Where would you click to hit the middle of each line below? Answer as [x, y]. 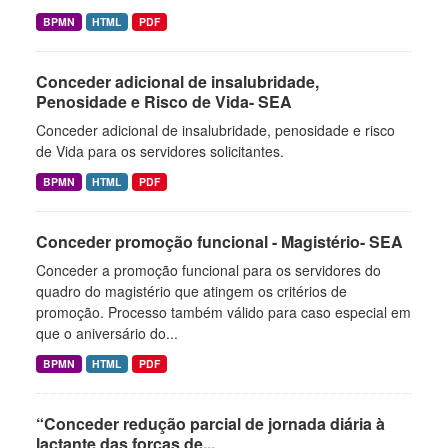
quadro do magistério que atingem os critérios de [191, 291]
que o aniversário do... [107, 333]
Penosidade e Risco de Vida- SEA [164, 101]
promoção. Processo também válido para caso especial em [223, 312]
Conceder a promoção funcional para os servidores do [208, 270]
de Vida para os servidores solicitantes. [160, 151]
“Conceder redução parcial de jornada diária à [210, 423]
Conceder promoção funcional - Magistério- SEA [219, 241]
